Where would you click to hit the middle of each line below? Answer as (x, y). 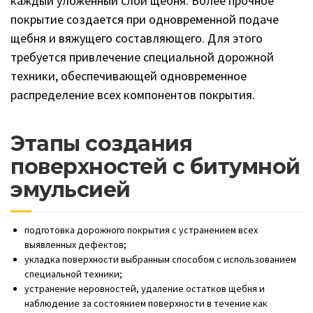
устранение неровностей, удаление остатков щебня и (145, 289)
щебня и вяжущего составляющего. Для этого (137, 38)
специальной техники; (73, 274)
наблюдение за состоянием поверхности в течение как (146, 304)
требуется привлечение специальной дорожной (142, 57)
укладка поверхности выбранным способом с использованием (160, 260)
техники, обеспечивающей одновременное (129, 75)
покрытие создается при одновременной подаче (145, 19)
